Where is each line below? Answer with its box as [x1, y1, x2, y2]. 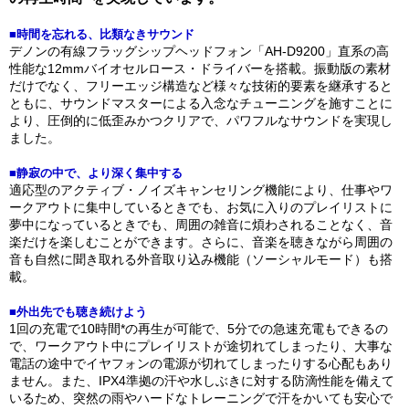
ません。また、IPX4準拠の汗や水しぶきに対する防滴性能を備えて [9, 373, 394, 388]
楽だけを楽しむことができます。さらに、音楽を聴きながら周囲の [9, 235, 393, 249]
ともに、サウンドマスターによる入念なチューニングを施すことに [9, 96, 393, 110]
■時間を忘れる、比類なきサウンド [9, 27, 194, 41]
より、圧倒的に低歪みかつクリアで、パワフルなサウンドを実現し [9, 113, 393, 128]
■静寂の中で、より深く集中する [9, 166, 183, 180]
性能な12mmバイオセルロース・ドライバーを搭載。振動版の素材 [9, 61, 391, 76]
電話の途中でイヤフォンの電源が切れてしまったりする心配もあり [9, 356, 393, 371]
